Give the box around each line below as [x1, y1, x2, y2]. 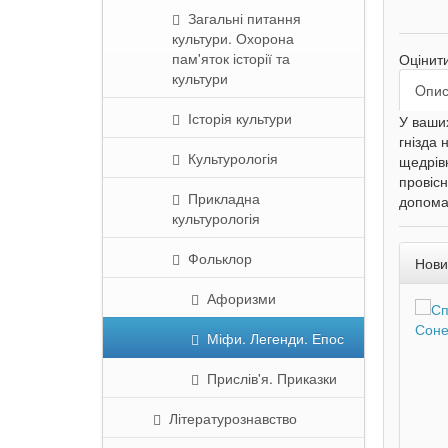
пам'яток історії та [172, 48, 290, 68]
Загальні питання [180, 8, 301, 28]
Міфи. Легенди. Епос [199, 328, 344, 348]
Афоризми [199, 288, 276, 308]
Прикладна [180, 188, 260, 208]
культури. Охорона [172, 28, 294, 48]
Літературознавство [161, 408, 297, 428]
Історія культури [180, 108, 292, 128]
